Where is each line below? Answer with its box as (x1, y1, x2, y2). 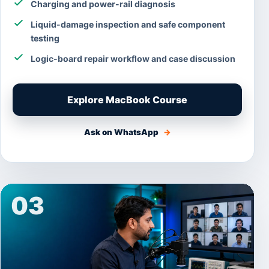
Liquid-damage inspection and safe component (31, 19, 225, 30)
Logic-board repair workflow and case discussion (31, 53, 235, 64)
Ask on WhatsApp (83, 127, 160, 138)
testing (31, 33, 59, 44)
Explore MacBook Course (67, 94, 187, 106)
